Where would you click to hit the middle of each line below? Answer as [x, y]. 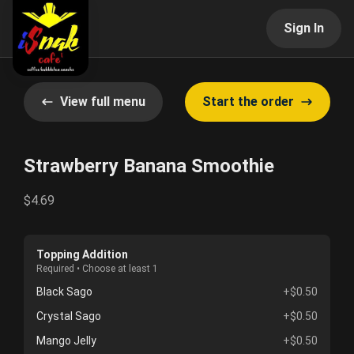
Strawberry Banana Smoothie [149, 166]
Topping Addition [82, 254]
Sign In [304, 28]
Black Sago [64, 292]
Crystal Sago [69, 316]
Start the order [248, 102]
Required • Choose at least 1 [97, 269]
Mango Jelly [66, 341]
